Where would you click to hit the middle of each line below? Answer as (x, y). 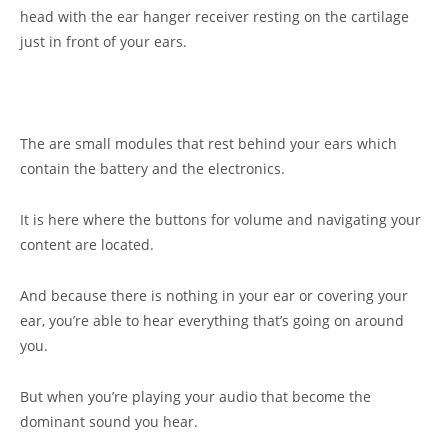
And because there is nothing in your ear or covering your (214, 296)
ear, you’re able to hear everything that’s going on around (212, 321)
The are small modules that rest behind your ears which (208, 144)
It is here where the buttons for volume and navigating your (220, 220)
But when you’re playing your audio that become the (195, 397)
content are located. (87, 245)
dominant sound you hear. (109, 422)
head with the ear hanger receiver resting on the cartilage (214, 17)
